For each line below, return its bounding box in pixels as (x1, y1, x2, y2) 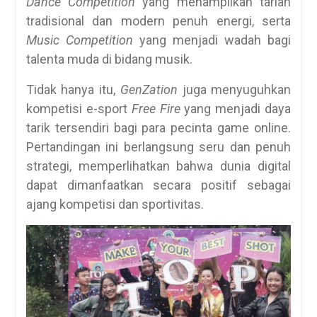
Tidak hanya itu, (25, 81, 120, 97)
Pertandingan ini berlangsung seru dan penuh (25, 139, 292, 154)
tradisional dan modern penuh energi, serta (25, 13, 292, 28)
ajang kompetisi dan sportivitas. (25, 196, 204, 212)
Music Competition (25, 32, 133, 47)
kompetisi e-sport (25, 100, 132, 116)
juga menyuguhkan (177, 81, 292, 97)
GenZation (120, 81, 178, 97)
